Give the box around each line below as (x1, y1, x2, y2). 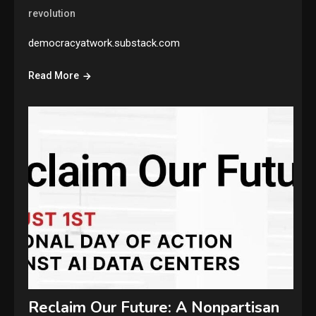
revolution (28, 7, 76, 19)
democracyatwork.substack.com (28, 36, 181, 49)
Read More (28, 69, 80, 81)
